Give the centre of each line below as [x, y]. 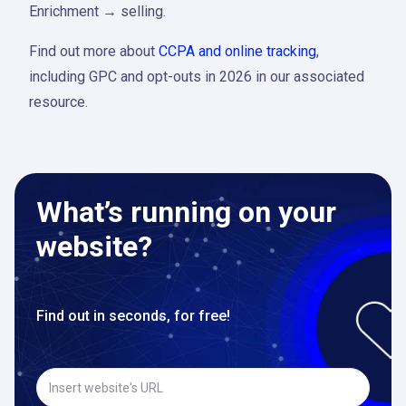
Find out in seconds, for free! [133, 316]
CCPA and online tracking [237, 51]
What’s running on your [186, 212]
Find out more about [94, 51]
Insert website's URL [268, 376]
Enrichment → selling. [97, 11]
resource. [58, 102]
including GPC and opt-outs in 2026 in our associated [197, 77]
